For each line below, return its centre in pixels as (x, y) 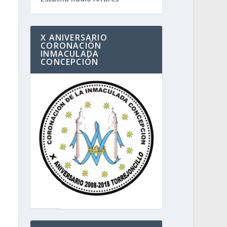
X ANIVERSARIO (74, 38)
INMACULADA (70, 54)
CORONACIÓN (71, 46)
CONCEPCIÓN (70, 62)
